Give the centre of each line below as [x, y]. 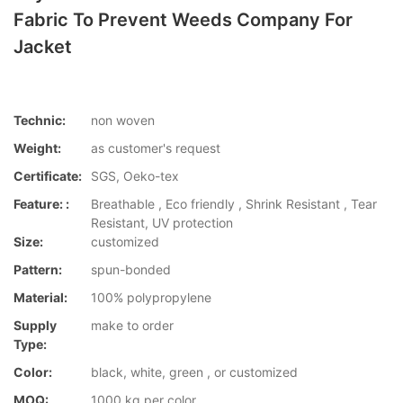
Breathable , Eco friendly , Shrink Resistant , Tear [234, 204]
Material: [40, 298]
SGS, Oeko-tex [135, 176]
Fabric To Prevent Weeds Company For [183, 20]
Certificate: [48, 176]
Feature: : [41, 204]
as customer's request [156, 148]
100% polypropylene [151, 298]
